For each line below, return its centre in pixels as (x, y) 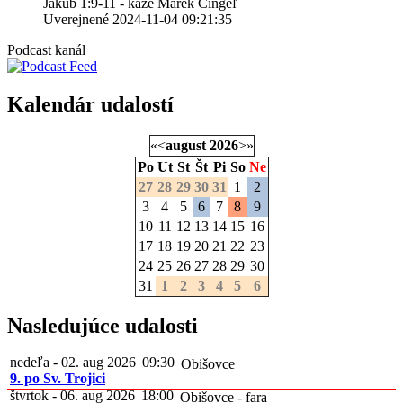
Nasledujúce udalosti (103, 326)
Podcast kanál (46, 49)
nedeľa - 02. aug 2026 (73, 363)
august (185, 145)
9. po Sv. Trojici (58, 379)
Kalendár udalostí (90, 104)
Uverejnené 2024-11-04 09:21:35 (138, 19)
